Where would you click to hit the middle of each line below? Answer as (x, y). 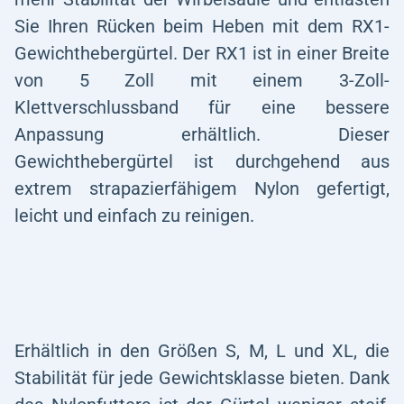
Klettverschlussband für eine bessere (202, 107)
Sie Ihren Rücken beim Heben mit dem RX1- (202, 26)
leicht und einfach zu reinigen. (134, 216)
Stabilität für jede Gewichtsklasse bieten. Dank (202, 378)
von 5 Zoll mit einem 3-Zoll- (202, 80)
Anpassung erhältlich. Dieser (202, 134)
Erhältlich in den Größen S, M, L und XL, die (202, 351)
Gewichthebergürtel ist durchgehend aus (202, 161)
